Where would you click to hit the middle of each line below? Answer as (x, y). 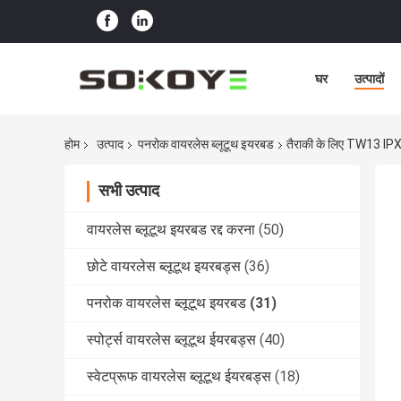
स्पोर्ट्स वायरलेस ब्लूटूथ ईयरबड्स (171, 340)
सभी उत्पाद (129, 191)
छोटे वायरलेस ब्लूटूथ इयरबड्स (164, 267)
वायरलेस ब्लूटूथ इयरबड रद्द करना (171, 230)
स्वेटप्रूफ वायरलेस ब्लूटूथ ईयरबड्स (179, 377)
